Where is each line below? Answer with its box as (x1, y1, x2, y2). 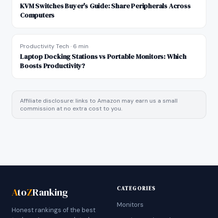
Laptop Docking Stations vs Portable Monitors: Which (20, 52, 186, 61)
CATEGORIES (117, 185, 156, 192)
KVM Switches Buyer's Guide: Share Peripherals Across (20, 1, 191, 11)
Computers (20, 10, 55, 20)
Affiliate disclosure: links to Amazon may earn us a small (20, 97, 178, 105)
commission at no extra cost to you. (20, 105, 122, 112)
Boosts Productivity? (20, 61, 85, 71)
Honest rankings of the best (12, 206, 95, 214)
